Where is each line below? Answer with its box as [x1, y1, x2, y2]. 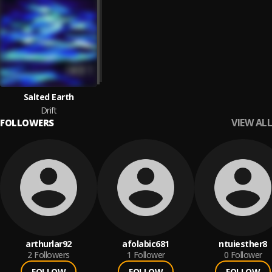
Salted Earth [23, 91, 74, 103]
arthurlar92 [25, 238, 72, 250]
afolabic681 [122, 238, 169, 250]
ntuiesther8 [219, 238, 267, 250]
